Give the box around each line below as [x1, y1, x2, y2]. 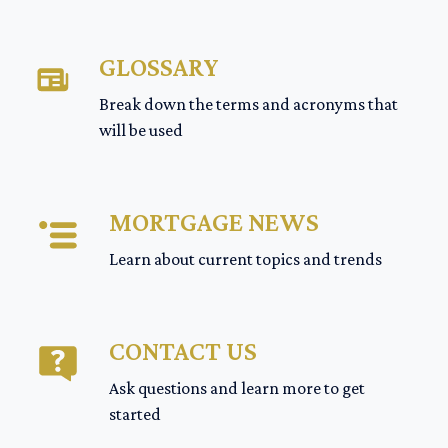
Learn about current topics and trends [109, 249, 382, 270]
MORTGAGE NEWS [109, 207, 319, 238]
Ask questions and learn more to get [108, 378, 365, 399]
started [108, 404, 161, 425]
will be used [99, 120, 184, 141]
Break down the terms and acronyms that [99, 94, 399, 115]
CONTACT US [108, 336, 257, 367]
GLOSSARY [99, 52, 220, 83]
